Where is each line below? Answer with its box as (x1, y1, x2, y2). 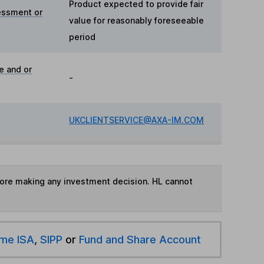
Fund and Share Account (78, 233, 201, 246)
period (69, 32, 95, 42)
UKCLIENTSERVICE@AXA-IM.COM (69, 115, 204, 125)
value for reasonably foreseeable (69, 15, 204, 25)
